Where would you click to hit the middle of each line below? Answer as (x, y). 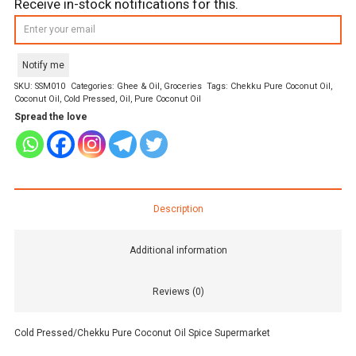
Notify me (43, 66)
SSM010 (50, 87)
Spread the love (51, 117)
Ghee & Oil (138, 87)
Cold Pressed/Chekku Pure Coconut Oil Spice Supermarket (142, 333)
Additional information (178, 251)
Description (178, 209)
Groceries (182, 87)
